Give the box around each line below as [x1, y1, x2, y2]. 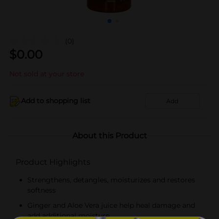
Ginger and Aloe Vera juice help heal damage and [27, 200, 195, 210]
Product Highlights [16, 157, 90, 167]
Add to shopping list [21, 96, 90, 105]
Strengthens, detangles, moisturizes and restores [27, 175, 195, 184]
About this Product [72, 131, 147, 140]
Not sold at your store [9, 69, 84, 78]
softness [27, 185, 56, 195]
